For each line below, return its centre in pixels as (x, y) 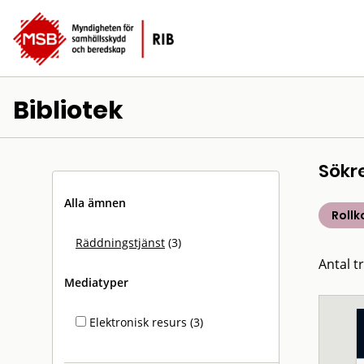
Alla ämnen (95, 203)
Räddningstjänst (120, 243)
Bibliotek (68, 110)
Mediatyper (96, 282)
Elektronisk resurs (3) (145, 322)
